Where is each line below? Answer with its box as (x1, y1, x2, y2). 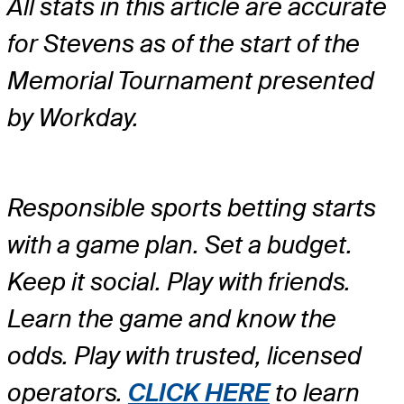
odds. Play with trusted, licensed (7, 340, 362, 372)
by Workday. (7, 101, 139, 133)
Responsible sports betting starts (7, 192, 376, 225)
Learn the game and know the (7, 303, 336, 335)
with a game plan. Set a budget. (7, 229, 353, 262)
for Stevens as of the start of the (7, 27, 360, 60)
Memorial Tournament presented (7, 64, 374, 96)
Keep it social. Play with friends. (7, 266, 351, 298)
